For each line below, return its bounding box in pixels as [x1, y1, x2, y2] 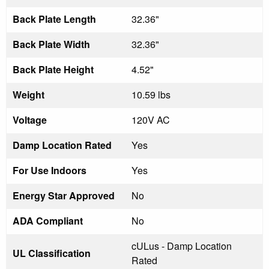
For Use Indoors [13, 163, 86, 177]
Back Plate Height [13, 62, 94, 76]
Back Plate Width [13, 37, 90, 51]
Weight [13, 87, 44, 101]
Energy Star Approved [13, 188, 115, 202]
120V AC [131, 112, 170, 127]
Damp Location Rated [13, 138, 112, 152]
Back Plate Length [13, 11, 96, 26]
